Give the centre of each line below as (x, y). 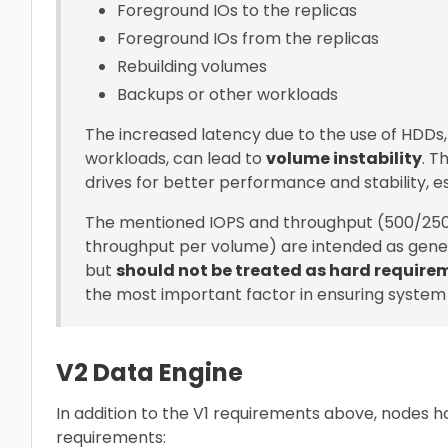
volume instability (344, 158)
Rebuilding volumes (192, 66)
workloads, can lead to (175, 158)
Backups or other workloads (227, 94)
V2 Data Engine (149, 372)
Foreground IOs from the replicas (248, 38)
